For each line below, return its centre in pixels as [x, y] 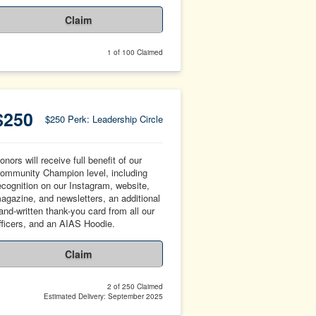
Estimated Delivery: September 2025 [103, 296]
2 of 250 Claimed [135, 286]
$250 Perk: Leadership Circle [104, 119]
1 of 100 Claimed [135, 52]
